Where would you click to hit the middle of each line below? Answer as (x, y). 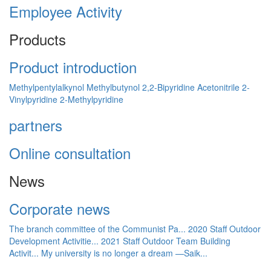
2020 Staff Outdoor (224, 228)
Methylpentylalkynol (47, 87)
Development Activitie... (54, 240)
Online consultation (70, 152)
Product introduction (73, 67)
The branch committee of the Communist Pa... (97, 228)
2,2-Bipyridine (168, 87)
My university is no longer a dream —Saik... (124, 253)
